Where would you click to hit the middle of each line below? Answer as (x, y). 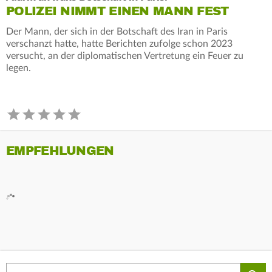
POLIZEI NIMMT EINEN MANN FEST (117, 11)
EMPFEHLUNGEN (60, 151)
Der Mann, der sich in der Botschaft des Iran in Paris (117, 31)
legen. (19, 68)
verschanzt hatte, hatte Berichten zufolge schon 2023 (119, 43)
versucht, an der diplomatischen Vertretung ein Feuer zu (125, 56)
